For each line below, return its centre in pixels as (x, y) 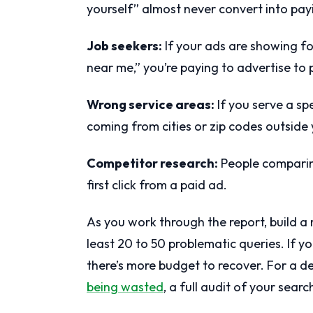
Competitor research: (152, 163)
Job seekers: (124, 45)
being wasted (125, 286)
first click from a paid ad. (157, 184)
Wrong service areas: (151, 104)
